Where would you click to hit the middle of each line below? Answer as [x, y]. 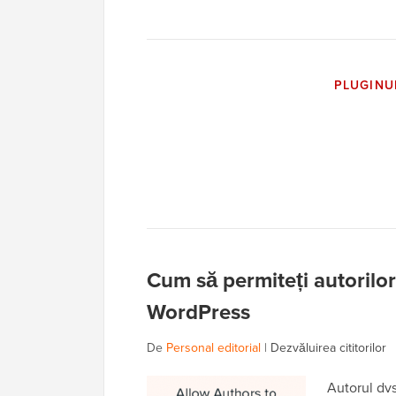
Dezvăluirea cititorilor [328, 348]
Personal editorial [213, 348]
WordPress [198, 312]
